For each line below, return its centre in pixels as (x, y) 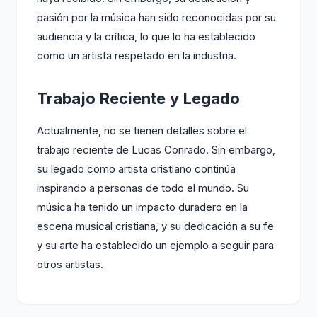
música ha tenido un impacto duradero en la (142, 207)
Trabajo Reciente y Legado (138, 98)
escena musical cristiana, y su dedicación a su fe (155, 226)
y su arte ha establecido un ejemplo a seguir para (155, 245)
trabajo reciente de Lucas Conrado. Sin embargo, (156, 150)
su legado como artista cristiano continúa (136, 169)
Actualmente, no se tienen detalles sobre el (142, 131)
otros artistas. (70, 264)
